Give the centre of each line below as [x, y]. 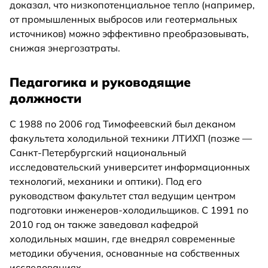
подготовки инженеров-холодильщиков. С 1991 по [129, 210]
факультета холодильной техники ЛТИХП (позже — [131, 138]
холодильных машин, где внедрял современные [122, 239]
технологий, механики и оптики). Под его [106, 182]
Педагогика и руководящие [100, 82]
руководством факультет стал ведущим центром [123, 196]
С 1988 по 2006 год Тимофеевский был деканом [123, 124]
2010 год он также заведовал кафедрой [104, 225]
